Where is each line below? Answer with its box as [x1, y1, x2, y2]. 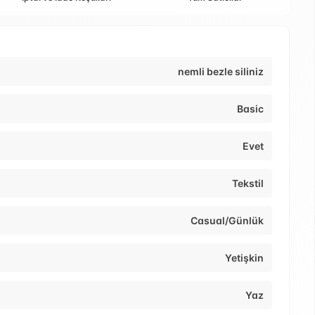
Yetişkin [225, 252, 264, 264]
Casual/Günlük [191, 214, 264, 227]
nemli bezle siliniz [178, 65, 264, 78]
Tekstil [232, 177, 264, 190]
